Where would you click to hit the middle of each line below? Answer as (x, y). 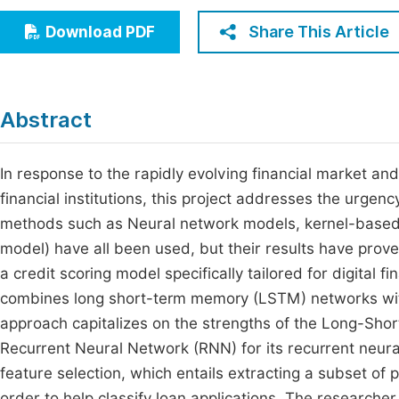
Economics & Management (118, 17)
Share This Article (319, 32)
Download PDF (100, 32)
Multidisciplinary (83, 83)
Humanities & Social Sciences (127, 50)
